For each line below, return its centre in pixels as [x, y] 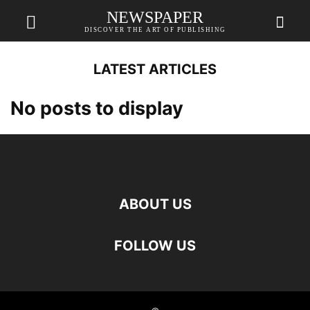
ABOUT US [155, 204]
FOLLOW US [155, 246]
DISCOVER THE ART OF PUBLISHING [155, 29]
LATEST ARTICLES [155, 69]
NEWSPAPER [155, 17]
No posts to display [97, 108]
